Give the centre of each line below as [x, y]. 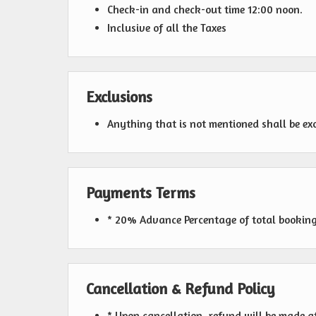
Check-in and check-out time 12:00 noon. [205, 10]
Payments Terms [141, 193]
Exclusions [119, 97]
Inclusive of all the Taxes [167, 28]
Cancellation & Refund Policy [180, 288]
